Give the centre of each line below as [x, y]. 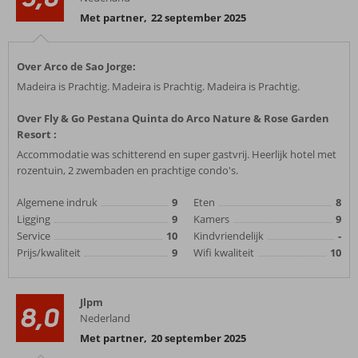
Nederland [105, 318]
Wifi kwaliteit [224, 253]
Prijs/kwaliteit [49, 253]
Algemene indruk [57, 202]
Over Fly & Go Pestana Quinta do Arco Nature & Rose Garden [173, 118]
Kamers [211, 219]
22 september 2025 [199, 18]
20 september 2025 [199, 338]
